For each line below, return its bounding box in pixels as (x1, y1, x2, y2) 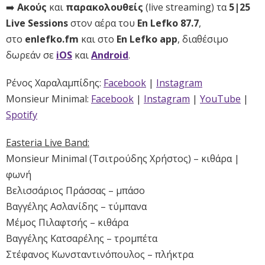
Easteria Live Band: (6, 136, 89, 150)
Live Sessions (6, 17, 70, 30)
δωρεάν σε (6, 49, 56, 62)
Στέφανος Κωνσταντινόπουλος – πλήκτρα (6, 248, 193, 261)
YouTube (200, 92, 241, 106)
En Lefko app (117, 33, 177, 46)
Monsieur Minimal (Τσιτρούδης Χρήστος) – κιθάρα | (6, 152, 240, 166)
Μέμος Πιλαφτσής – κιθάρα (6, 216, 128, 230)
